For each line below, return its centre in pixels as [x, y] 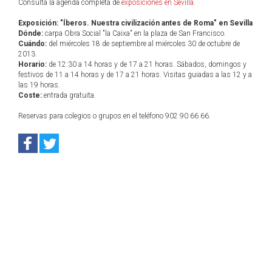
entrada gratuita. [69, 95]
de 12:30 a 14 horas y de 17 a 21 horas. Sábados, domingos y [147, 64]
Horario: [32, 64]
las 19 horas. [39, 85]
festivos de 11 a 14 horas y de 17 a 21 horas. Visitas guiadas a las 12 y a [135, 75]
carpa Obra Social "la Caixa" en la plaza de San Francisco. [134, 33]
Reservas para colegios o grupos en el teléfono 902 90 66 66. [114, 116]
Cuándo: [32, 44]
